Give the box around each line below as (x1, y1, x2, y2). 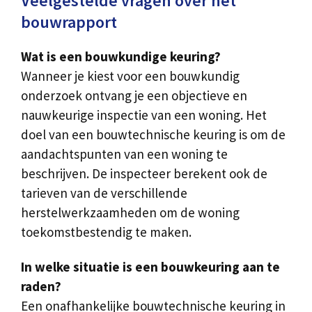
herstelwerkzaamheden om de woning (21, 203, 240, 221)
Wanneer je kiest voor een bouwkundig (21, 67, 240, 84)
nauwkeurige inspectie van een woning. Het (21, 106, 267, 123)
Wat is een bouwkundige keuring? (21, 47, 221, 65)
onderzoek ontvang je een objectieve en (21, 86, 247, 104)
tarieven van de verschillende (21, 184, 187, 201)
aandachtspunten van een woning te (21, 145, 228, 162)
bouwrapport (21, 10, 117, 33)
